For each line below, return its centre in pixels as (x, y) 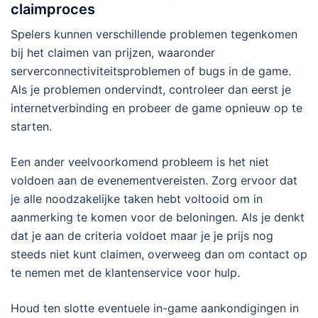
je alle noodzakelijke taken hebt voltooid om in (137, 199)
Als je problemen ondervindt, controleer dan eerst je (151, 90)
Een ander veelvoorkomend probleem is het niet (140, 162)
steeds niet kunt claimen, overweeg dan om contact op (159, 254)
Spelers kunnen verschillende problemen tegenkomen (154, 34)
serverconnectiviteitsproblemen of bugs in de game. (151, 71)
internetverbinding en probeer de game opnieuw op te (157, 108)
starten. (31, 127)
